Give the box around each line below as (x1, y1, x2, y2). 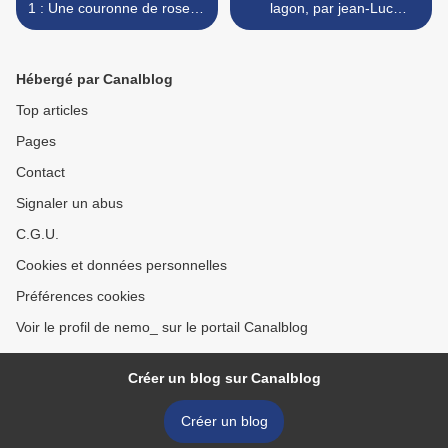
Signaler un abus (16, 195, 123, 212)
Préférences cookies (16, 288, 145, 305)
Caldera (92, 38, 142, 55)
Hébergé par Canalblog (16, 71, 173, 88)
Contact (16, 164, 65, 181)
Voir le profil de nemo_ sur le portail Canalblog (16, 319, 308, 336)
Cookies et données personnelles (16, 257, 227, 274)
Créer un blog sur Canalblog (127, 370, 321, 387)
